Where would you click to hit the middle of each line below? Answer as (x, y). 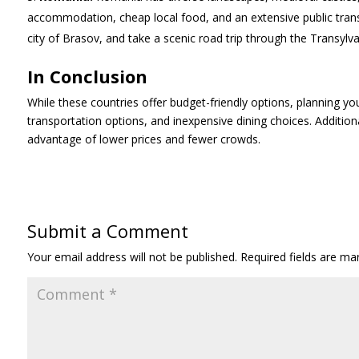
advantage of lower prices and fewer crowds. (143, 139)
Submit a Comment (107, 230)
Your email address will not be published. (132, 256)
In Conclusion (87, 76)
